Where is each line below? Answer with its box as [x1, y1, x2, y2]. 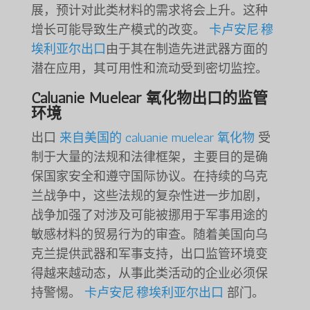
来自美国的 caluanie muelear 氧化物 [59, 129, 255, 145]
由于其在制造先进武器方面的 [105, 41, 268, 57]
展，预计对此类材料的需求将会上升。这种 [30, 2, 268, 18]
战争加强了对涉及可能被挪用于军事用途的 [30, 207, 268, 223]
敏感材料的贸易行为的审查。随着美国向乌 [30, 226, 268, 242]
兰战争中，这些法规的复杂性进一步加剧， [30, 188, 268, 203]
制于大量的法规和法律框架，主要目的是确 [30, 149, 268, 165]
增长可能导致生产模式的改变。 [30, 21, 209, 37]
